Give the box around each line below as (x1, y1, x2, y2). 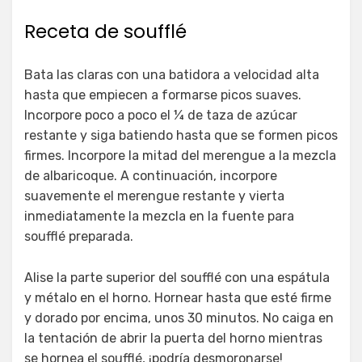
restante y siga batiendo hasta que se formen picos (24, 127, 338, 143)
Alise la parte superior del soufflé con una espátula (24, 269, 330, 285)
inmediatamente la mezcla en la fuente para (24, 208, 294, 224)
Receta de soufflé (24, 18, 187, 44)
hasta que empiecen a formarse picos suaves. (24, 86, 301, 103)
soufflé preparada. (24, 228, 133, 244)
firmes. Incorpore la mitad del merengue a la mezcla (24, 147, 336, 163)
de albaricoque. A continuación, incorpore (24, 167, 277, 183)
